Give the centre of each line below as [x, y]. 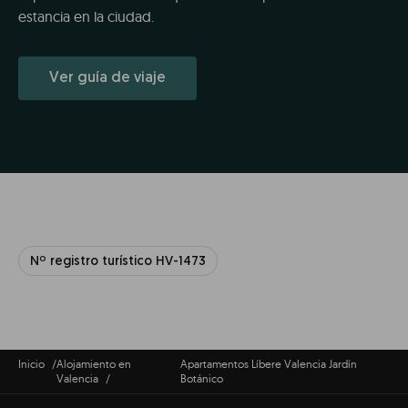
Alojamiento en [94, 363]
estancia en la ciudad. [86, 17]
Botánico [201, 378]
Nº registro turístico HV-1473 [118, 262]
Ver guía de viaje [107, 79]
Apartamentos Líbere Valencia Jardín [268, 363]
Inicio [31, 363]
